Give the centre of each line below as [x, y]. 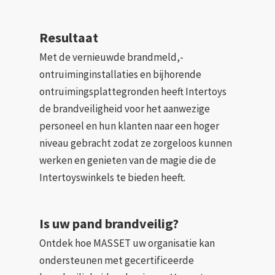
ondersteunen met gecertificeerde [117, 261]
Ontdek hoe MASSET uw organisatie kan [127, 243]
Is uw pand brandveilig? [109, 224]
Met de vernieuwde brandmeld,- [112, 57]
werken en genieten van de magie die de [128, 160]
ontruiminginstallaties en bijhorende [121, 74]
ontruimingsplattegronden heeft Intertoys [133, 91]
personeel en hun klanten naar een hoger [130, 126]
